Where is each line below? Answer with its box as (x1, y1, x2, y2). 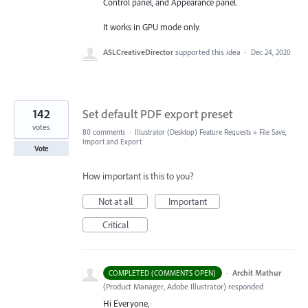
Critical (102, 219, 129, 232)
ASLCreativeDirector (103, 47, 173, 58)
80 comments (82, 127, 125, 137)
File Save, (259, 127, 287, 137)
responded (226, 281, 263, 292)
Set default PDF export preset (82, 106, 232, 122)
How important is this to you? (82, 170, 194, 183)
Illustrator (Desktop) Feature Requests (135, 127, 251, 137)
